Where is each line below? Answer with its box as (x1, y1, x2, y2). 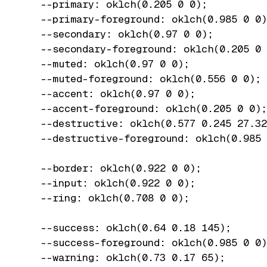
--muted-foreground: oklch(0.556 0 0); (29, 72, 261, 85)
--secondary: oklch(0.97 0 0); (29, 27, 213, 41)
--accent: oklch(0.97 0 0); (29, 86, 195, 100)
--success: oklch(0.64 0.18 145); (29, 221, 231, 234)
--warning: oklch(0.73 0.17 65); (29, 250, 225, 264)
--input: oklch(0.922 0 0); (29, 176, 195, 190)
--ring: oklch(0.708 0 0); (29, 191, 190, 204)
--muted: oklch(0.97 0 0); (29, 57, 190, 70)
